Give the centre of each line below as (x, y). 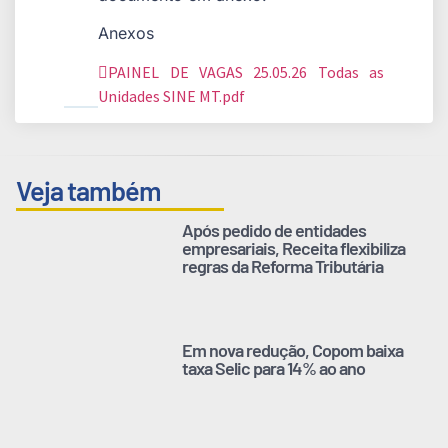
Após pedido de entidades (274, 229)
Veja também (88, 189)
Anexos (126, 33)
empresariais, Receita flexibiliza (294, 247)
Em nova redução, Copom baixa (293, 349)
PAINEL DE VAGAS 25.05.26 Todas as (246, 71)
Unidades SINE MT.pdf (172, 95)
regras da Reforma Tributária (283, 265)
